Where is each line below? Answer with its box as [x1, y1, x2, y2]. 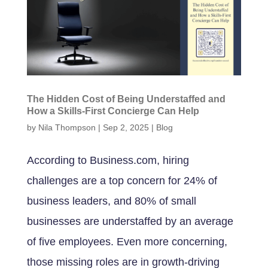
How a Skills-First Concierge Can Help [26, 106, 199, 117]
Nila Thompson [38, 123, 96, 133]
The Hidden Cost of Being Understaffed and [26, 94, 226, 105]
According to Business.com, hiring [26, 154, 189, 167]
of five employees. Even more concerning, [26, 236, 227, 248]
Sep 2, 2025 [102, 123, 149, 133]
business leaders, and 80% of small [26, 195, 196, 208]
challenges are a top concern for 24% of [26, 175, 217, 187]
